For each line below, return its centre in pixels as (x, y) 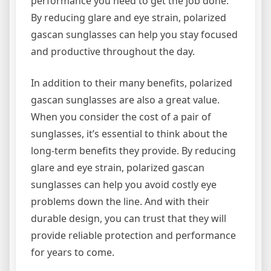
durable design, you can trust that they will (129, 218)
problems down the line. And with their (120, 201)
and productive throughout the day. (113, 51)
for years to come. (73, 252)
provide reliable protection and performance (133, 235)
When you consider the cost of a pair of (121, 116)
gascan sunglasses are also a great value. (125, 100)
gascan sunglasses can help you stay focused (134, 34)
